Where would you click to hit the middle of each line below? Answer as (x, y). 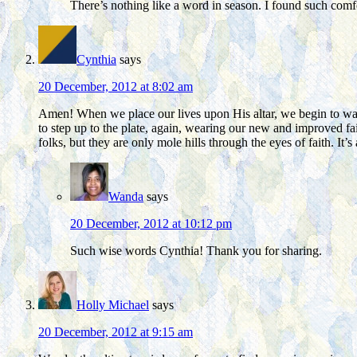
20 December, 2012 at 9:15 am (116, 332)
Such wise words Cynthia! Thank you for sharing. (196, 251)
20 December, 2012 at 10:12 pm (151, 224)
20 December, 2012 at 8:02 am (116, 87)
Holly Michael (113, 305)
